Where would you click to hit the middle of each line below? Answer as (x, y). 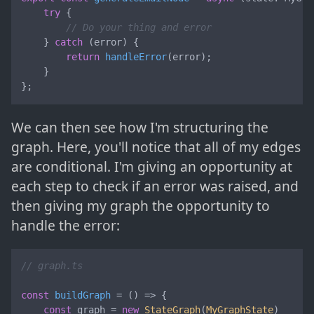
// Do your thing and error (139, 28)
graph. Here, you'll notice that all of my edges (156, 146)
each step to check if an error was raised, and (155, 186)
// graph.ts (52, 266)
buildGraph (83, 295)
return (83, 57)
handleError (136, 57)
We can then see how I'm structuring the (140, 127)
